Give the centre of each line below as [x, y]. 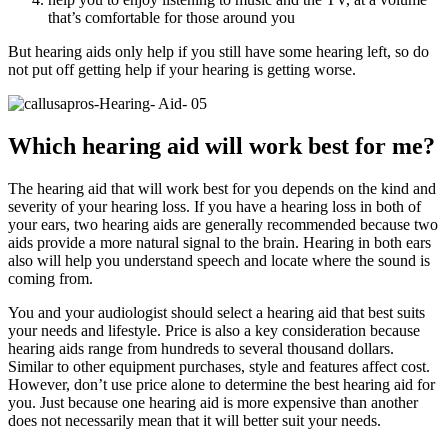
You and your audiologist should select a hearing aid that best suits [216, 313]
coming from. [50, 279]
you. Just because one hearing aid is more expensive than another [213, 403]
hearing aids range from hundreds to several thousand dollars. [201, 349]
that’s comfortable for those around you [171, 18]
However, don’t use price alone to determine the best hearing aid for [221, 385]
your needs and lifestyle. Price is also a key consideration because [214, 331]
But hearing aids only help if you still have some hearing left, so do [218, 52]
